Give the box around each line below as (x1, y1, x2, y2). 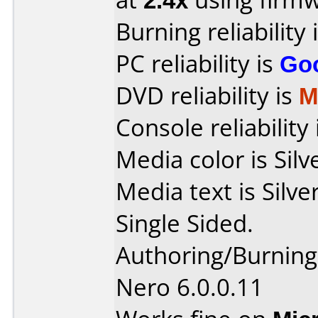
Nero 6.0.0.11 (116, 271, 263, 303)
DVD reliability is (116, 79, 299, 111)
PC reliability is (116, 48, 280, 79)
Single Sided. (116, 207, 253, 239)
